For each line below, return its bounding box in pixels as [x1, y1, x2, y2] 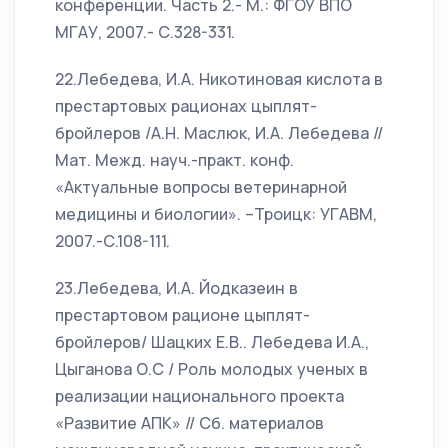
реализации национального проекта [55, 385, 344, 407]
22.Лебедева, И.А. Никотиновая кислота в [55, 68, 383, 90]
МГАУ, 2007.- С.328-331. [55, 21, 235, 43]
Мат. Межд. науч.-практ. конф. [55, 149, 294, 171]
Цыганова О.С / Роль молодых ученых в [55, 358, 368, 380]
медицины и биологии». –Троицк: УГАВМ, [55, 203, 377, 225]
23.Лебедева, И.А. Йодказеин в [55, 277, 298, 299]
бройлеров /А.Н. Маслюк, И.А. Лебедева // [55, 122, 383, 144]
